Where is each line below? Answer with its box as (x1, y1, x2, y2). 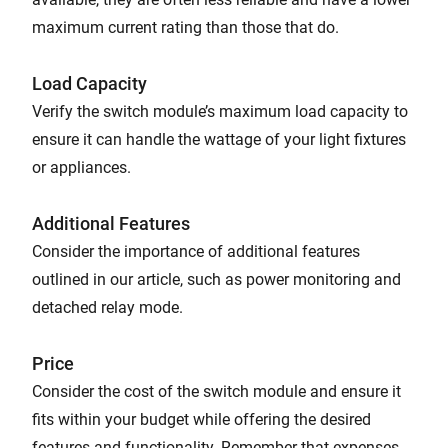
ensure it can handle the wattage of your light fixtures (32, 130, 406, 149)
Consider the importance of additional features (32, 242, 360, 261)
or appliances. (32, 158, 131, 177)
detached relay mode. (32, 298, 187, 317)
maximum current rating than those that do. (32, 18, 339, 37)
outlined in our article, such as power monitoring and (32, 270, 401, 289)
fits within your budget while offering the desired (32, 410, 371, 429)
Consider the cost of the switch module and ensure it (32, 382, 401, 401)
